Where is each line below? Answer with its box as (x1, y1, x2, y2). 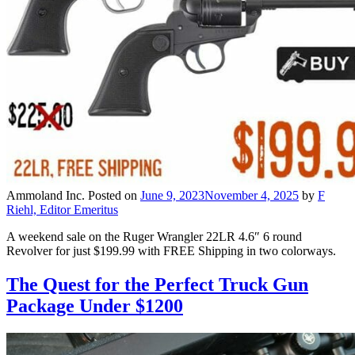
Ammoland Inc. (6, 188, 85, 202)
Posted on (88, 188, 140, 202)
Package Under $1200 (6, 295, 183, 316)
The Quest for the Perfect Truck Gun (6, 273, 308, 295)
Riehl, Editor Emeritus (6, 202, 118, 216)
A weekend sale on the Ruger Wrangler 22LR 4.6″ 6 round (6, 229, 302, 243)
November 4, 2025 (204, 188, 299, 202)
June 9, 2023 (140, 188, 204, 202)
